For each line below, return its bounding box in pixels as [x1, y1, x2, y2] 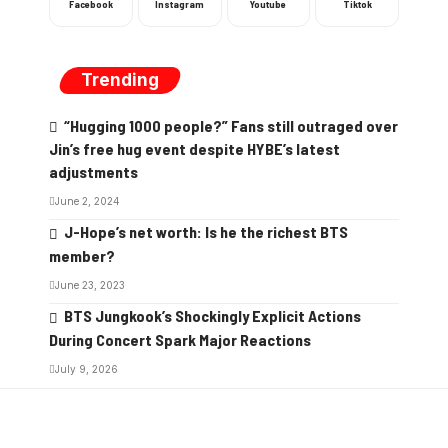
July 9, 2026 [55, 363, 118, 376]
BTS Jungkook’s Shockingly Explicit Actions [63, 306, 361, 326]
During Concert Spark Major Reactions [49, 330, 311, 350]
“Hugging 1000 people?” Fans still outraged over [63, 115, 398, 135]
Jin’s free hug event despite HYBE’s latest [49, 139, 340, 159]
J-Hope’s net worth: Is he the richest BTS [63, 222, 348, 242]
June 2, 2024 [55, 195, 120, 208]
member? [49, 246, 115, 266]
